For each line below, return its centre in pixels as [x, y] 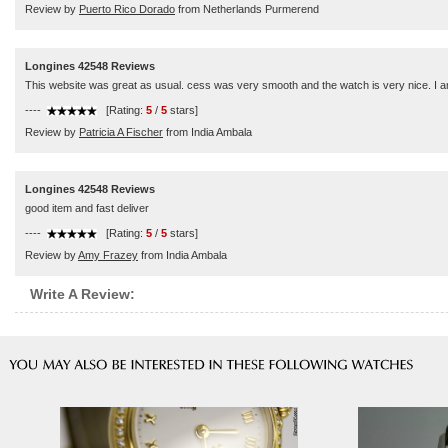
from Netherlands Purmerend [247, 9]
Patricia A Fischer [121, 132]
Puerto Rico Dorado [127, 9]
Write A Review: [82, 294]
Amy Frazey [108, 255]
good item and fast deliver [87, 208]
